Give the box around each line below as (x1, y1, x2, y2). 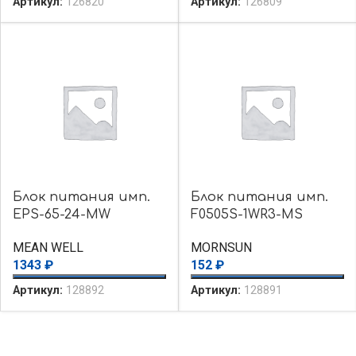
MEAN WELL (13, 239, 83, 255)
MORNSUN (190, 239, 252, 255)
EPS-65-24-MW (13, 207, 110, 222)
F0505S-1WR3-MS (190, 207, 303, 222)
